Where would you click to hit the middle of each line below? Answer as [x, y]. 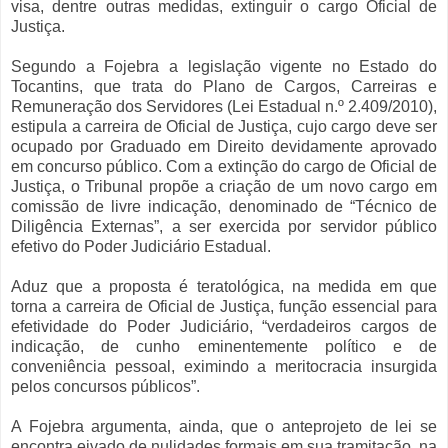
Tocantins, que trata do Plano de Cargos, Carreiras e [224, 87]
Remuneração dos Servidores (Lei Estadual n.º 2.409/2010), [224, 107]
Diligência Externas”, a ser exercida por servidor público [224, 227]
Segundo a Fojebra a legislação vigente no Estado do [224, 67]
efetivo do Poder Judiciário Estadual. [143, 247]
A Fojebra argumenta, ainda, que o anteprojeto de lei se [224, 427]
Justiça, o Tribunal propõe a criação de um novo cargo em [224, 187]
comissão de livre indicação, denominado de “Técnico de [224, 207]
